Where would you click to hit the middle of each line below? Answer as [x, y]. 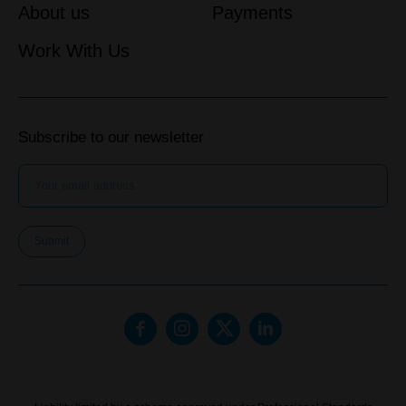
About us [54, 13]
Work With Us [74, 51]
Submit [52, 241]
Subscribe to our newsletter [111, 137]
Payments [252, 13]
